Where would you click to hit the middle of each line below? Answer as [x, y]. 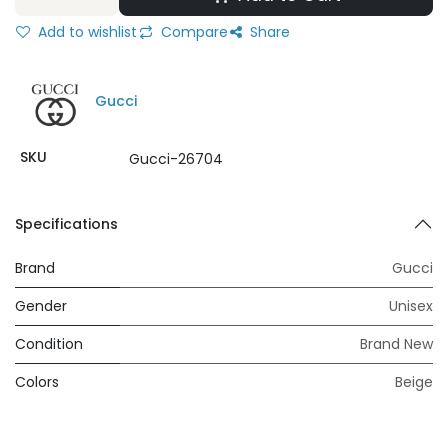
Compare [192, 32]
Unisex [411, 306]
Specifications [66, 224]
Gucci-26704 [175, 159]
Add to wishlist [85, 32]
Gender [41, 306]
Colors [37, 382]
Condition [49, 344]
